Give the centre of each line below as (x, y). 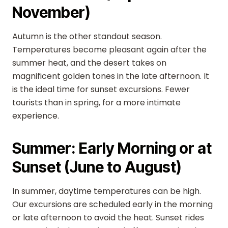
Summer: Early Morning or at (112, 148)
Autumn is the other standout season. (87, 36)
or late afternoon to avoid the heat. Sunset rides (108, 218)
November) (51, 12)
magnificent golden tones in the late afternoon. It (111, 76)
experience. (36, 116)
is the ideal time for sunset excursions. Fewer (101, 89)
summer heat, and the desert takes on (89, 63)
